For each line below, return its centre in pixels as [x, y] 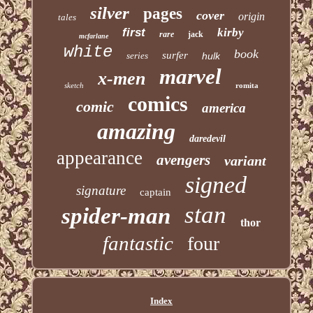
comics [158, 104]
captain [155, 192]
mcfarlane [93, 36]
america [224, 108]
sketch [74, 86]
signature [101, 191]
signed [216, 185]
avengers [183, 160]
